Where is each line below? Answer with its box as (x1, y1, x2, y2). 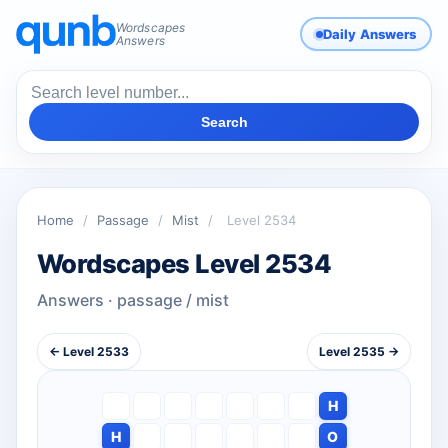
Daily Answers (322, 25, 417, 42)
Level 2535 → (319, 344, 399, 360)
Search (200, 114, 248, 131)
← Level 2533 (49, 344, 129, 360)
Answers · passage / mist (37, 290, 229, 311)
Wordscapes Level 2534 (37, 248, 332, 280)
